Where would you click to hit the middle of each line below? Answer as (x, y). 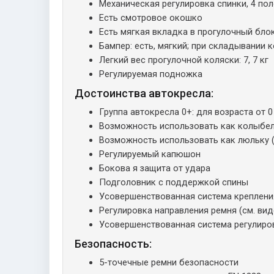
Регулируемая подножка (151, 74)
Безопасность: (113, 243)
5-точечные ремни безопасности (169, 262)
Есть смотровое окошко (151, 17)
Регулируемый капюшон (150, 154)
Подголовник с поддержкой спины (174, 182)
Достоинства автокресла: (144, 93)
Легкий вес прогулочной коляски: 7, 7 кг (184, 60)
